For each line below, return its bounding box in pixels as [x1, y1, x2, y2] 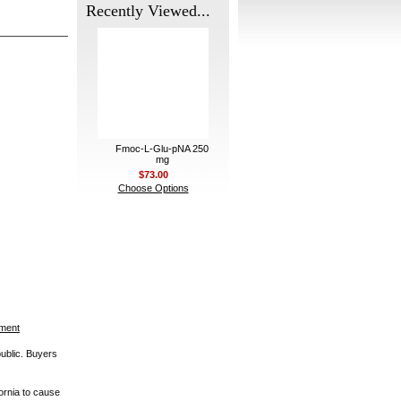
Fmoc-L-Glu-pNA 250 [115, 143, 209, 154]
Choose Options [117, 183, 189, 193]
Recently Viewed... [86, 2, 210, 20]
